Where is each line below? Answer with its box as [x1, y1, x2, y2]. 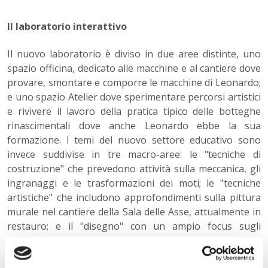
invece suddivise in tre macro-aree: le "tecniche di [7, 148, 261, 162]
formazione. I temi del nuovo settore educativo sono [7, 133, 261, 147]
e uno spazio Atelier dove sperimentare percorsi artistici [7, 90, 261, 104]
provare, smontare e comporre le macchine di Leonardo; [7, 76, 261, 90]
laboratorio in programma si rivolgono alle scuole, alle [7, 248, 261, 262]
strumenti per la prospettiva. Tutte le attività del [7, 234, 261, 248]
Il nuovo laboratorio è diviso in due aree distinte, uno [7, 47, 261, 61]
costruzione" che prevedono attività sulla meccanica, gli [7, 162, 261, 176]
